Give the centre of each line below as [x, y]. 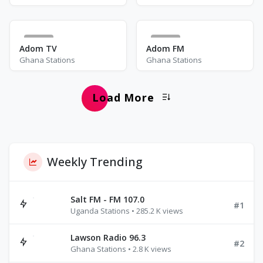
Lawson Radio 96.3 [108, 237]
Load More [123, 97]
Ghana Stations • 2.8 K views [121, 249]
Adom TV [38, 48]
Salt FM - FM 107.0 [107, 199]
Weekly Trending [95, 162]
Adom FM [165, 48]
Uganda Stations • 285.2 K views [127, 211]
